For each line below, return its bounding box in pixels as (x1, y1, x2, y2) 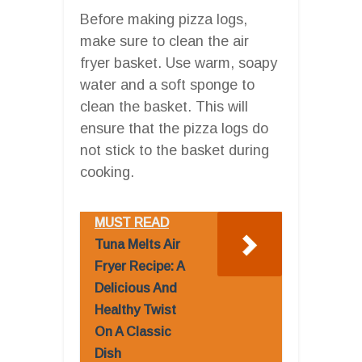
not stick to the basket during (80, 141, 269, 158)
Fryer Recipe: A (95, 259, 184, 273)
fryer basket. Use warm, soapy (80, 54, 277, 71)
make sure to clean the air (80, 32, 249, 49)
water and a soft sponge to (80, 76, 255, 93)
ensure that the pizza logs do (80, 120, 268, 137)
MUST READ (95, 215, 169, 229)
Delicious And (95, 280, 177, 295)
